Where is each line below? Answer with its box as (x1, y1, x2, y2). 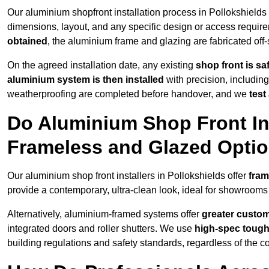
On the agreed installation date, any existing (7, 60, 196, 71)
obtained (7, 36, 47, 47)
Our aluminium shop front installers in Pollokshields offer (7, 171, 249, 181)
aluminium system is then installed (7, 74, 164, 85)
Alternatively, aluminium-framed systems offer (7, 209, 202, 220)
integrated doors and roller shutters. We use (7, 223, 195, 234)
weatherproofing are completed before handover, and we (7, 89, 249, 100)
